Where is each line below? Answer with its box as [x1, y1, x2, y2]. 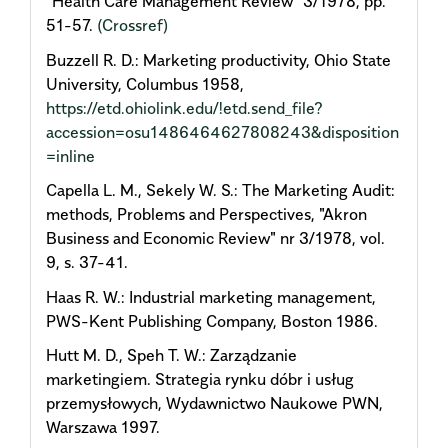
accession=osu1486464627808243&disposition [46, 121, 399, 142]
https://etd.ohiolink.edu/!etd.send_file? [46, 97, 323, 118]
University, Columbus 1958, [46, 73, 244, 94]
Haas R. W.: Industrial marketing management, [46, 286, 376, 307]
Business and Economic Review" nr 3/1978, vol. [46, 228, 385, 249]
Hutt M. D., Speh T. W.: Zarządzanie [46, 345, 297, 366]
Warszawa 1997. [46, 417, 160, 438]
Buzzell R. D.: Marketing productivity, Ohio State [46, 49, 391, 70]
